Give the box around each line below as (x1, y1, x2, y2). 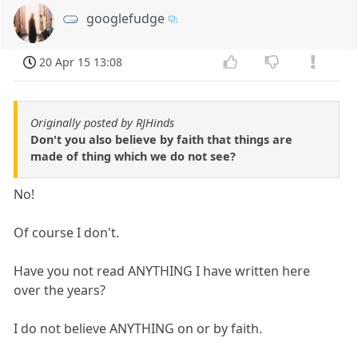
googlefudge (86, 9, 165, 27)
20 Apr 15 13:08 (39, 54, 123, 70)
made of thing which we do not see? (30, 149, 236, 165)
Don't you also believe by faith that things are (30, 132, 292, 148)
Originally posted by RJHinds (30, 115, 174, 131)
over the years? (14, 281, 106, 300)
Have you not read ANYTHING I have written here (14, 262, 311, 280)
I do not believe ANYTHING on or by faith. (14, 320, 263, 338)
